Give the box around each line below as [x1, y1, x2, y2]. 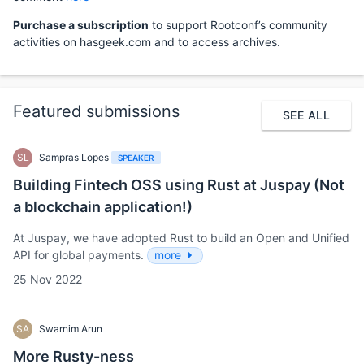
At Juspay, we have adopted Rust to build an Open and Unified [13, 230, 349, 245]
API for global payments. [13, 247, 147, 262]
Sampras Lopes [39, 150, 111, 163]
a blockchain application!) [13, 197, 193, 215]
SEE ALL [283, 107, 330, 122]
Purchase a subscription [13, 17, 149, 32]
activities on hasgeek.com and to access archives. [13, 34, 280, 49]
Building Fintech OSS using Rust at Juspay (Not [13, 175, 344, 193]
